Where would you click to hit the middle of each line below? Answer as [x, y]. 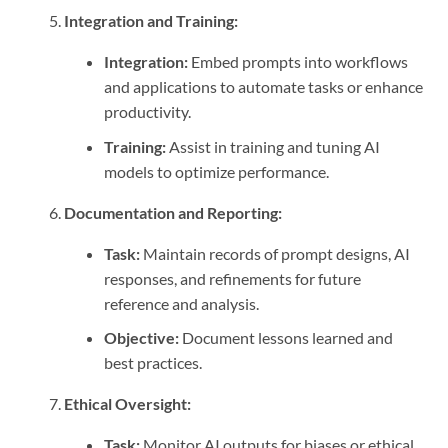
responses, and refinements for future [232, 278]
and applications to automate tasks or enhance [263, 87]
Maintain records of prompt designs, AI [275, 253]
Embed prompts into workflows [298, 62]
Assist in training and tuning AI [273, 146]
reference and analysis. [181, 303]
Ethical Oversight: [127, 404]
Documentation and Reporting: [173, 212]
